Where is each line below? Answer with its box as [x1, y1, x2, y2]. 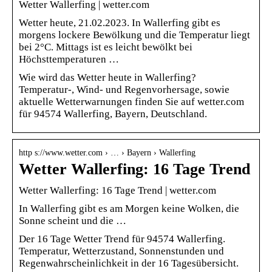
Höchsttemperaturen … [19, 53, 119, 65]
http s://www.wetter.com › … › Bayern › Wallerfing [19, 148, 195, 157]
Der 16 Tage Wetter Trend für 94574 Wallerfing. [19, 233, 225, 245]
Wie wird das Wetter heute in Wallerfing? [19, 71, 196, 83]
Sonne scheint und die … [19, 214, 126, 226]
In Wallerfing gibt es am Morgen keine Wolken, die [19, 202, 239, 214]
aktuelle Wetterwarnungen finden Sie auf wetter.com [19, 95, 244, 107]
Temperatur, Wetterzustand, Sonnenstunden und [19, 245, 224, 257]
